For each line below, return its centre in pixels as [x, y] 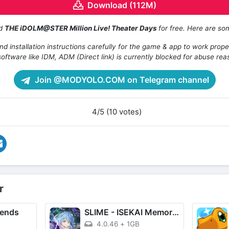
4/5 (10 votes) [117, 112]
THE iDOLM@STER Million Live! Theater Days [82, 28]
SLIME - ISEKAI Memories [176, 212]
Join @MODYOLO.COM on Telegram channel [121, 80]
